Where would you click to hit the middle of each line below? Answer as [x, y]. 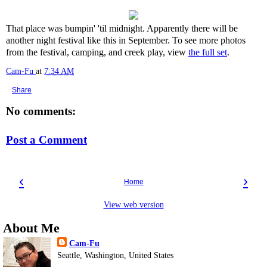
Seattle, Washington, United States [115, 255]
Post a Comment [46, 139]
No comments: [41, 111]
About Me [31, 228]
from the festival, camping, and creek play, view [97, 52]
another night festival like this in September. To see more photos [126, 40]
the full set [208, 52]
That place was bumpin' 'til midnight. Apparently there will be [122, 28]
